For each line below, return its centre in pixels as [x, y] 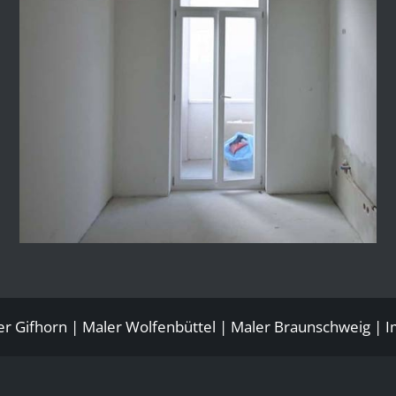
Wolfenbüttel [171, 327]
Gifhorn [41, 327]
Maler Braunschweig [301, 327]
